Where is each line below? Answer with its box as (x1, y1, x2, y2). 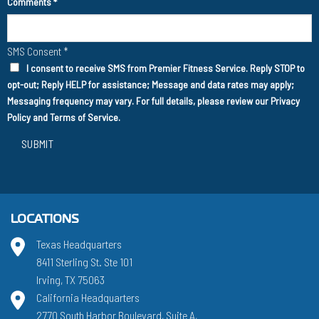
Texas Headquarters (36, 237, 122, 251)
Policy (7, 111, 31, 124)
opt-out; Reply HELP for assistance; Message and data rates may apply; (7, 78, 294, 91)
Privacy (271, 95, 300, 108)
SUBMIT (21, 136, 54, 150)
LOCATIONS (11, 215, 79, 226)
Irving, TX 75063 (36, 273, 105, 287)
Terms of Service (50, 111, 118, 124)
